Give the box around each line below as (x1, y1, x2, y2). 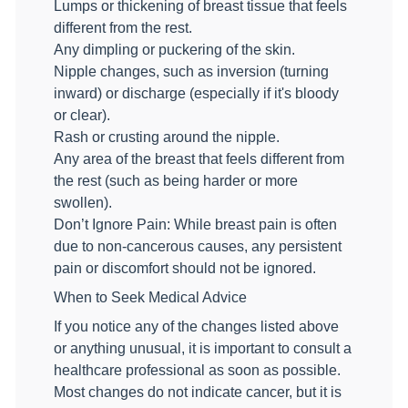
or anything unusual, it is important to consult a (54, 341, 352, 356)
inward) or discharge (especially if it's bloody (54, 86, 339, 101)
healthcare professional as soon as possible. (54, 362, 341, 378)
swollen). (54, 195, 112, 210)
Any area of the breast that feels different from (54, 151, 344, 167)
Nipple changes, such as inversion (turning (54, 64, 329, 79)
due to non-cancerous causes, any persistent (54, 239, 342, 254)
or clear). (54, 107, 110, 123)
